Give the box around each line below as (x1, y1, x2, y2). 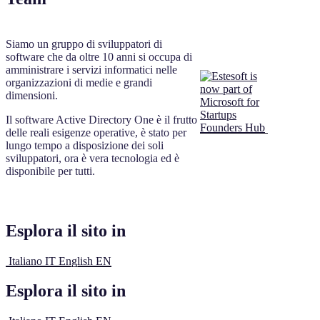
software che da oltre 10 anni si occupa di (6, 50, 192, 63)
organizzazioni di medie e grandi (6, 76, 152, 89)
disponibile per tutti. (6, 164, 95, 177)
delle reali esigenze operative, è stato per (6, 126, 186, 139)
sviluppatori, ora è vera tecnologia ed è (6, 151, 179, 164)
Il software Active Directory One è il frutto (6, 113, 197, 126)
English (59, 254, 93, 267)
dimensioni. (6, 89, 58, 101)
